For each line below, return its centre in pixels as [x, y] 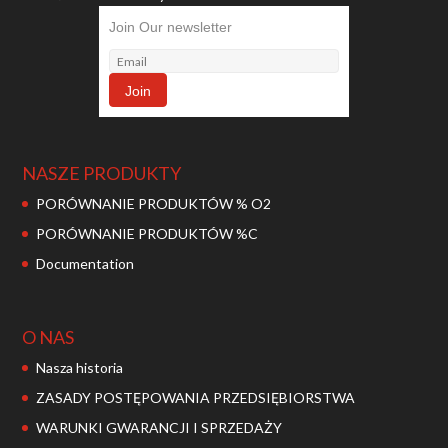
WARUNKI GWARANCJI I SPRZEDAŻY [159, 428]
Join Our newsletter [170, 27]
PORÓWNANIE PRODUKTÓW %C [147, 233]
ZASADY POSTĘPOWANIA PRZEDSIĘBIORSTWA [196, 398]
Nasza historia [80, 368]
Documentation [85, 263]
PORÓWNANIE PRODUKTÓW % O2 [154, 203]
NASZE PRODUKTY [102, 172]
